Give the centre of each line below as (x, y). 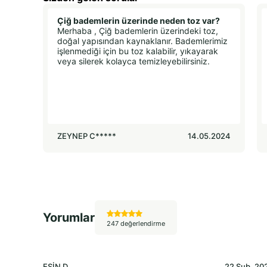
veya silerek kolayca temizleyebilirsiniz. (133, 61)
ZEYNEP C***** (87, 136)
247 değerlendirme (136, 224)
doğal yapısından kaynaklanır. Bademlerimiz (142, 41)
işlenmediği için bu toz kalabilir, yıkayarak (138, 51)
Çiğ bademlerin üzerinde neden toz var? (139, 21)
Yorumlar (69, 218)
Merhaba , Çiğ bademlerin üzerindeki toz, (138, 31)
